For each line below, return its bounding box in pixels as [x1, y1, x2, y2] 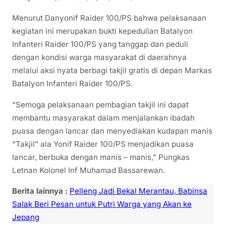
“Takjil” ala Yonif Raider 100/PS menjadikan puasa [12, 139, 194, 149]
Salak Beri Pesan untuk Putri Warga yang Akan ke [12, 199, 192, 209]
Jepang [12, 212, 39, 222]
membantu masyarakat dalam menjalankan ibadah [12, 112, 195, 123]
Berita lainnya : [12, 186, 68, 196]
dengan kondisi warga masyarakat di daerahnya [12, 52, 187, 63]
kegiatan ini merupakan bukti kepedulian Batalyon [12, 26, 193, 36]
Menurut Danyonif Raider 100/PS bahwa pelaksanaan [12, 13, 206, 23]
